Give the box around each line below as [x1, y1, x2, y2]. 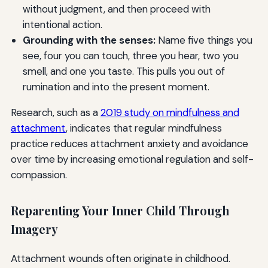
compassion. [10, 168, 67, 182]
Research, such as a [10, 106, 100, 120]
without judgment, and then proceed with [22, 2, 211, 16]
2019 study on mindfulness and [100, 106, 239, 120]
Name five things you [155, 33, 252, 47]
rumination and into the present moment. [22, 80, 209, 94]
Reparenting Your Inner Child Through [10, 203, 229, 219]
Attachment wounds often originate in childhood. [10, 251, 230, 265]
